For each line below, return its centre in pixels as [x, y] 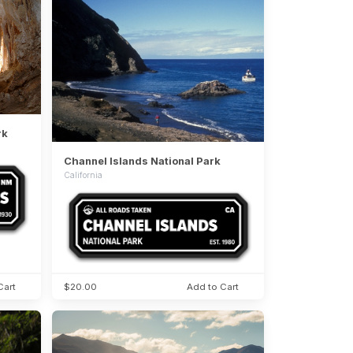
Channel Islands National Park [142, 161]
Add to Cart [213, 286]
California [83, 175]
